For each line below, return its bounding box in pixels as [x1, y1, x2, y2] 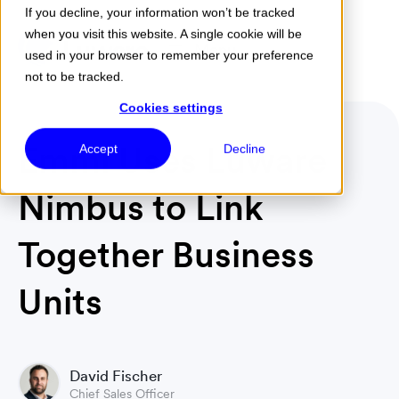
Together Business [18, 232, 314, 277]
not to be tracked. [25, 69, 124, 84]
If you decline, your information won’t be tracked [25, 4, 295, 20]
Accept [78, 142, 118, 157]
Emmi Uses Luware [18, 138, 327, 183]
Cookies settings [119, 100, 223, 115]
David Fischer [69, 366, 162, 386]
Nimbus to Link [18, 185, 264, 230]
